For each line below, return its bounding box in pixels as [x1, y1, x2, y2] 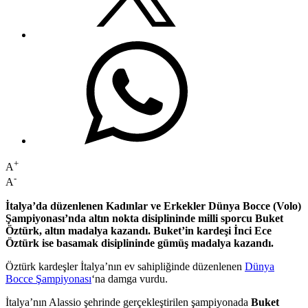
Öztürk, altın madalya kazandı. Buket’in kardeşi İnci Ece [5, 224, 272, 236]
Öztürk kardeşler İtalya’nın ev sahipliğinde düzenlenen [5, 260, 245, 272]
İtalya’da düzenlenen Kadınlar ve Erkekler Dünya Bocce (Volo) [5, 199, 301, 212]
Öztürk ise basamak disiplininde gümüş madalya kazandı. [5, 236, 274, 249]
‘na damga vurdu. [91, 272, 168, 285]
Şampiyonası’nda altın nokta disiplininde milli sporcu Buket [5, 212, 283, 224]
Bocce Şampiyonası [5, 272, 91, 285]
